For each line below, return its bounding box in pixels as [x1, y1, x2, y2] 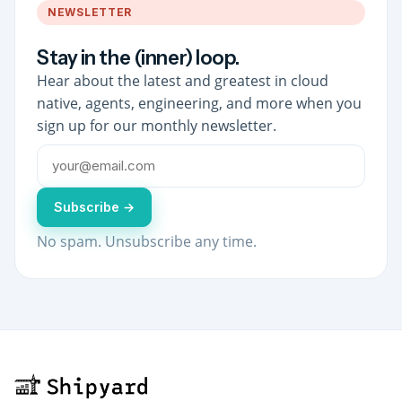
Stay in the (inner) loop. [37, 46, 240, 71]
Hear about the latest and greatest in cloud [37, 71, 328, 92]
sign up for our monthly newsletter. [37, 116, 276, 136]
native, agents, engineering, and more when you [37, 93, 362, 114]
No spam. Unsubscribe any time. [37, 232, 257, 252]
